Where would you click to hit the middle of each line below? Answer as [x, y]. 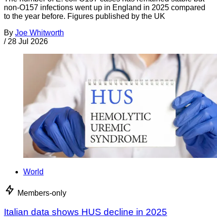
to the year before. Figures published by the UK [85, 16]
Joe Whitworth [39, 33]
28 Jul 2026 [28, 42]
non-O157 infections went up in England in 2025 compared [105, 8]
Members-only [42, 193]
